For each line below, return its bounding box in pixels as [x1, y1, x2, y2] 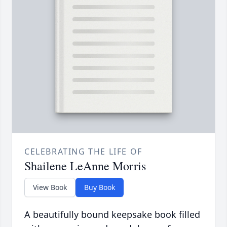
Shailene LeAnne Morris [24, 158, 146, 174]
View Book [33, 182, 67, 193]
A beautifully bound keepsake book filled [24, 208, 200, 221]
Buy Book [84, 182, 115, 193]
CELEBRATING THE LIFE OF [24, 146, 142, 158]
